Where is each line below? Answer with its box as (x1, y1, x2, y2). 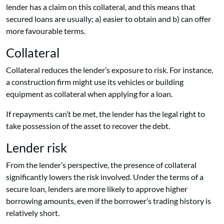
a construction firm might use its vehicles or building (6, 77, 183, 87)
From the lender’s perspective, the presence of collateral (6, 160, 196, 170)
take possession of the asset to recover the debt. (6, 121, 170, 131)
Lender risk (6, 140, 67, 155)
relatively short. (6, 208, 59, 218)
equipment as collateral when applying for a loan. (6, 89, 172, 99)
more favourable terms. (6, 26, 85, 36)
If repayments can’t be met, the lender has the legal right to (6, 109, 205, 119)
